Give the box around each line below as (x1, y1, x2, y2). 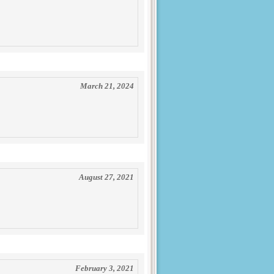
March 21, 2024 (80, 81, 134, 91)
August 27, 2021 (79, 172, 134, 182)
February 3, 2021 (75, 264, 134, 273)
